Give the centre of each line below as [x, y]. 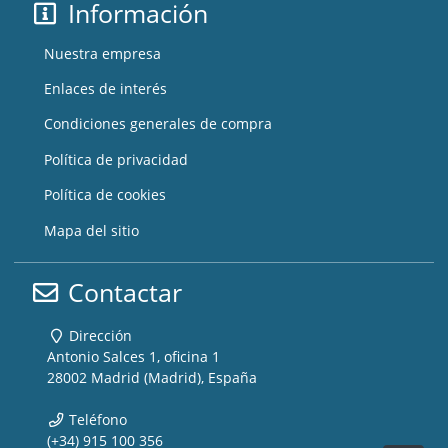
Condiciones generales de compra [157, 124]
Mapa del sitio [91, 230]
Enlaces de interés [105, 89]
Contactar [121, 292]
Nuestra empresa [102, 53]
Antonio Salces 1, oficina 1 [134, 357]
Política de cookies [104, 195]
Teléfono [96, 420]
